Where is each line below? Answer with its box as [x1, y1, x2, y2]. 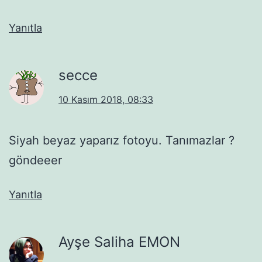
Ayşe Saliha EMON [58, 233, 180, 250]
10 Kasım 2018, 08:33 [58, 93, 153, 105]
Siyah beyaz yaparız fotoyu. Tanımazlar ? [9, 133, 235, 147]
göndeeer [9, 153, 62, 167]
